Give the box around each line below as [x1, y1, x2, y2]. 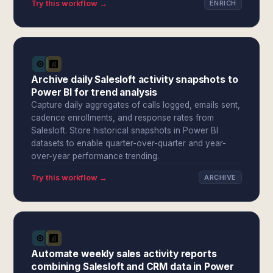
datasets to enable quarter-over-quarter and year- [31, 138, 227, 148]
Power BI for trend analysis [31, 87, 158, 98]
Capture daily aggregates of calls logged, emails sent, [31, 100, 241, 110]
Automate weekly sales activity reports [31, 248, 217, 260]
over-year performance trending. [31, 151, 160, 161]
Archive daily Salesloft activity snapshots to [31, 74, 238, 85]
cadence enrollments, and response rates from [31, 113, 214, 122]
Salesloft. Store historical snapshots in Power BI [31, 126, 219, 135]
